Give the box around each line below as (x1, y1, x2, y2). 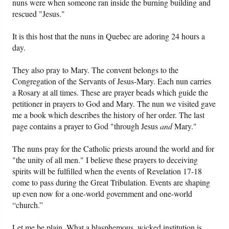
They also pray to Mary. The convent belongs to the (12, 64, 179, 76)
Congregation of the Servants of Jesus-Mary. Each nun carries (12, 76, 212, 87)
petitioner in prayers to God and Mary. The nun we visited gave (12, 98, 216, 109)
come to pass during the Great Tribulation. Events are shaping (12, 177, 211, 188)
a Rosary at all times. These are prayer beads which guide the (12, 87, 209, 98)
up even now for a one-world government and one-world (12, 188, 193, 199)
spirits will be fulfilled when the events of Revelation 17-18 (12, 166, 202, 177)
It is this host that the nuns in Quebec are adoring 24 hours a (12, 31, 205, 42)
